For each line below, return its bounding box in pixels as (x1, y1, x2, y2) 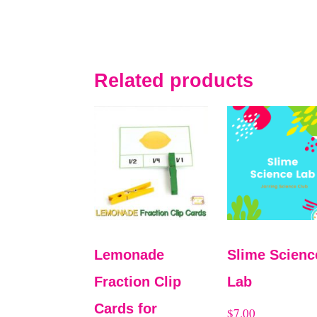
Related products (94, 70, 253, 92)
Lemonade (94, 246, 164, 263)
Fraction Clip (94, 273, 181, 289)
